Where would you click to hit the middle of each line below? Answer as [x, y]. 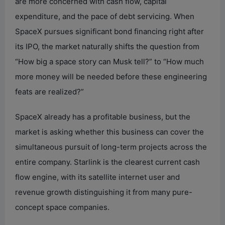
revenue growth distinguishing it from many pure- [104, 192]
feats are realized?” [49, 91]
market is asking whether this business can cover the [109, 132]
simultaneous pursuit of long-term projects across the [111, 147]
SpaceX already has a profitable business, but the [103, 117]
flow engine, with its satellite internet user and [97, 177]
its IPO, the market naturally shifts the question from [107, 46]
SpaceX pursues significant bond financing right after [109, 31]
